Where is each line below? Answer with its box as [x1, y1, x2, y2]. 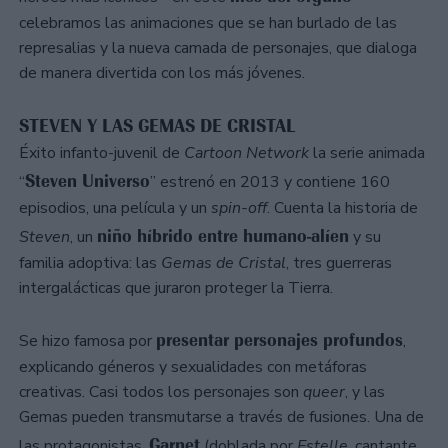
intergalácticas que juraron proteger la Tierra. [19, 276, 333, 299]
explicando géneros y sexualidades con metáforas [19, 355, 367, 378]
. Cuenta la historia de [267, 196, 418, 219]
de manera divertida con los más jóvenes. [19, 62, 305, 85]
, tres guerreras [286, 251, 392, 274]
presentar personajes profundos [156, 328, 403, 351]
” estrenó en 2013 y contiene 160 [150, 170, 390, 193]
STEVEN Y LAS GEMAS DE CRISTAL [19, 114, 301, 137]
